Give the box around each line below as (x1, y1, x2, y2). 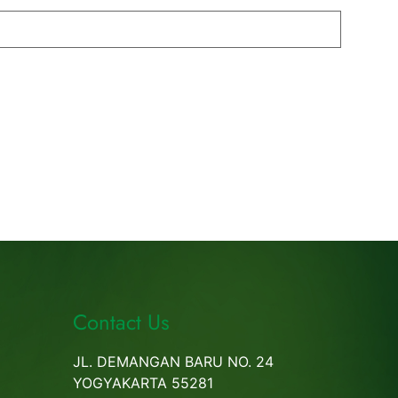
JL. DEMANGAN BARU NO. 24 (72, 352, 274, 370)
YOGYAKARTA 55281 (72, 373, 213, 392)
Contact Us (72, 306, 170, 338)
